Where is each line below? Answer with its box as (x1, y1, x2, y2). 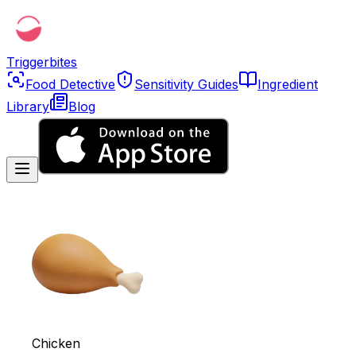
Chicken (32, 335, 80, 351)
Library (6, 99, 49, 114)
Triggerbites (6, 54, 77, 70)
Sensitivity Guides (134, 76, 238, 92)
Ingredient (257, 76, 318, 92)
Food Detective (25, 76, 115, 92)
